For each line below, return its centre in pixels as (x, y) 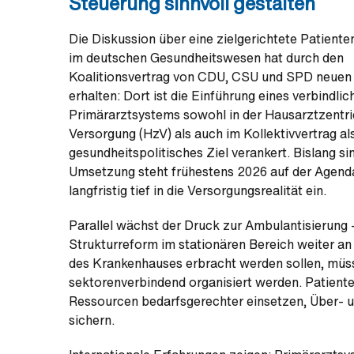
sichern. (92, 320)
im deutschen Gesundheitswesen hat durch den (206, 58)
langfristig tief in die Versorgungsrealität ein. (198, 190)
